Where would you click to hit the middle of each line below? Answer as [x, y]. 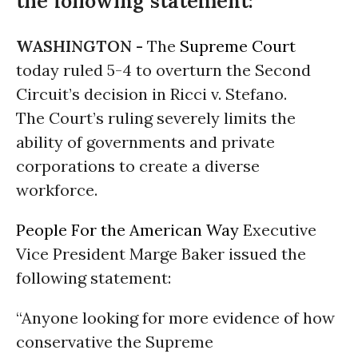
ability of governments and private [145, 142]
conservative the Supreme [115, 342]
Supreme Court [238, 46]
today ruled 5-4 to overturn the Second [163, 70]
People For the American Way [127, 230]
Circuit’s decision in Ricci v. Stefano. [151, 94]
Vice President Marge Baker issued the [161, 254]
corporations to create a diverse [138, 166]
